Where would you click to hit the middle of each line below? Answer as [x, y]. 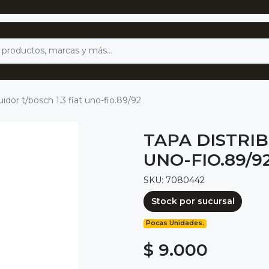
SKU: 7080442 [174, 180]
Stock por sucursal [193, 201]
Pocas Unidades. [175, 223]
